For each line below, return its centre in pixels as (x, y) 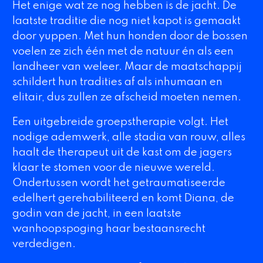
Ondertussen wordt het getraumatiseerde (119, 183)
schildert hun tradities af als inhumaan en (117, 82)
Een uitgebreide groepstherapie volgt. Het (120, 122)
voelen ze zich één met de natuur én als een (123, 52)
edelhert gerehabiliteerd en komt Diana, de (123, 198)
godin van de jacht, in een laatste (97, 213)
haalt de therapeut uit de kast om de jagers (122, 152)
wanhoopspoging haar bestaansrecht (109, 229)
